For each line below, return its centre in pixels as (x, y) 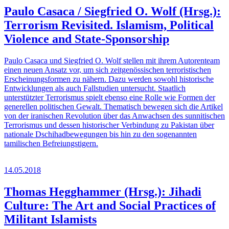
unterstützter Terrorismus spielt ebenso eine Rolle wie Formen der (110, 98)
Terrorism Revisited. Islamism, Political (109, 25)
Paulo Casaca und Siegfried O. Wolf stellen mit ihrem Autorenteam (112, 61)
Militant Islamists (50, 219)
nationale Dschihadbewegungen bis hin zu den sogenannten (100, 134)
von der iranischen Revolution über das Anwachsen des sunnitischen (114, 116)
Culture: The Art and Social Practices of (110, 205)
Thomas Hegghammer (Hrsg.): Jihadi (103, 191)
